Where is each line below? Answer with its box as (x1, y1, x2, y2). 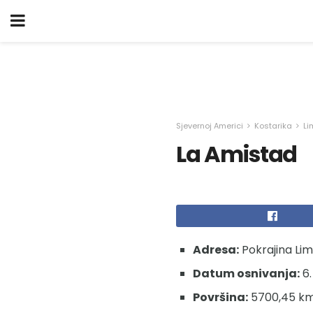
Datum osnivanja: (193, 265, 300, 282)
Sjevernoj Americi (176, 120, 243, 131)
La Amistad (176, 138, 298, 170)
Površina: (193, 289, 248, 305)
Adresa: (193, 241, 239, 258)
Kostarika (254, 120, 292, 131)
